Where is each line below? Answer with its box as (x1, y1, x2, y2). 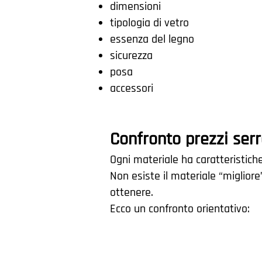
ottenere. (110, 185, 153, 200)
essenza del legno (110, 32, 194, 47)
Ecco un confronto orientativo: (110, 201, 250, 216)
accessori (110, 81, 153, 96)
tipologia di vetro (110, 15, 189, 30)
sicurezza (110, 48, 153, 63)
